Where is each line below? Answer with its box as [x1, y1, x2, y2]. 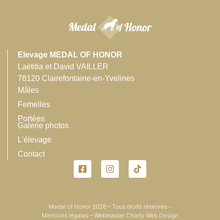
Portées [18, 114, 45, 123]
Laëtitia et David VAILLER [18, 62, 109, 71]
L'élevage [18, 136, 52, 144]
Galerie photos [18, 121, 69, 130]
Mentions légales [42, 212, 88, 219]
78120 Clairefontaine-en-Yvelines [18, 74, 135, 82]
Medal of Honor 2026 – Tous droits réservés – [49, 203, 171, 210]
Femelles [18, 100, 50, 109]
